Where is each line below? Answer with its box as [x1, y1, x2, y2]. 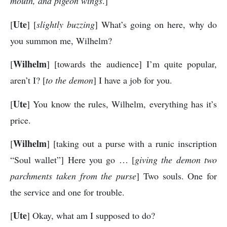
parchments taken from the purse [10, 169, 136, 182]
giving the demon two [135, 153, 217, 166]
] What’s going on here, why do [95, 18, 217, 30]
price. [10, 113, 31, 126]
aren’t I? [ [10, 74, 46, 87]
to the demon [46, 74, 93, 87]
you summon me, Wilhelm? [10, 34, 112, 47]
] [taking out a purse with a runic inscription [47, 137, 217, 149]
